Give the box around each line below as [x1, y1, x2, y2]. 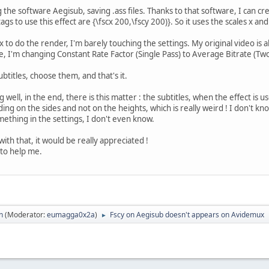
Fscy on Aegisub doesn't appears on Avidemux [110, 209, 264, 220]
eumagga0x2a [47, 209, 95, 220]
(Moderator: [5, 209, 47, 220]
